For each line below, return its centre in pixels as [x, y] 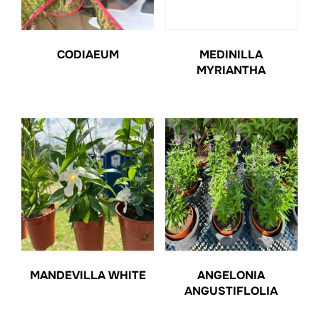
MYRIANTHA [231, 70]
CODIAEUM [88, 54]
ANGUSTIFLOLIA [231, 291]
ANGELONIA [231, 276]
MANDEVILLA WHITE [88, 276]
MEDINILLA [231, 54]
